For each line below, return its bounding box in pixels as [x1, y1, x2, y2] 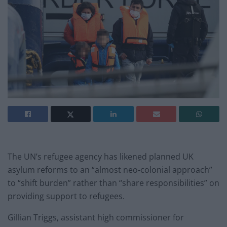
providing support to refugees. [8, 191, 125, 202]
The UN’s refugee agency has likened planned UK [8, 151, 194, 163]
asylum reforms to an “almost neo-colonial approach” [8, 164, 212, 176]
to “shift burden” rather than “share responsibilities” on [8, 177, 219, 189]
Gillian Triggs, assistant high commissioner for [8, 212, 184, 223]
